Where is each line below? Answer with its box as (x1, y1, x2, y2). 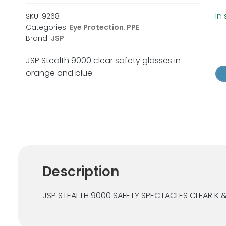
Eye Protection (69, 22, 124, 32)
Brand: (25, 33, 51, 43)
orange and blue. (25, 67, 94, 79)
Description (42, 162, 119, 181)
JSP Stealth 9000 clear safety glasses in (25, 54, 181, 66)
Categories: (25, 22, 70, 32)
